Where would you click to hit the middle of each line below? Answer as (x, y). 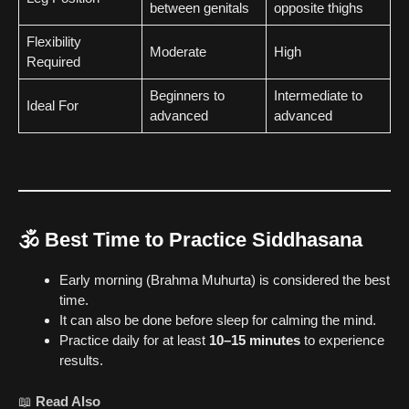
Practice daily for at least (134, 341)
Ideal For (52, 105)
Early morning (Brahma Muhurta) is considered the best (225, 280)
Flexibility (53, 41)
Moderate (178, 51)
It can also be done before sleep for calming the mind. (218, 320)
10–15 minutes (255, 341)
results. (81, 361)
